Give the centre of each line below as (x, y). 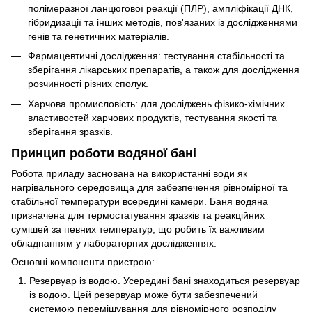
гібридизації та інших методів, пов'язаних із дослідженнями (163, 22)
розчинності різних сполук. (88, 84)
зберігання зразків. (70, 131)
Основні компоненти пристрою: (83, 262)
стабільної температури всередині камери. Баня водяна (140, 202)
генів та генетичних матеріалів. (99, 36)
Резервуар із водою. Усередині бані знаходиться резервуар (165, 281)
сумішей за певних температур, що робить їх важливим (138, 229)
